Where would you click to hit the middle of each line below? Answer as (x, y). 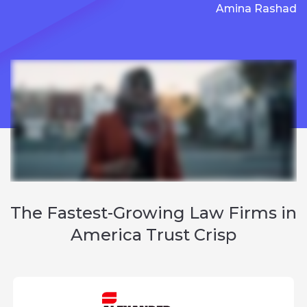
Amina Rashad (256, 9)
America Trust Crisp (153, 234)
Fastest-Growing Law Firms (162, 212)
